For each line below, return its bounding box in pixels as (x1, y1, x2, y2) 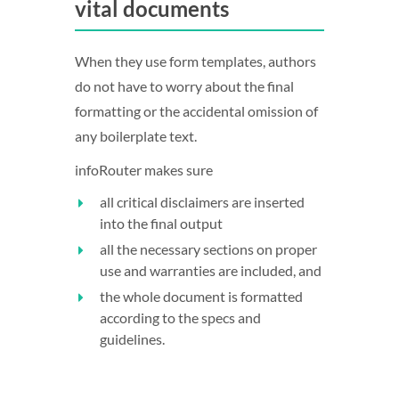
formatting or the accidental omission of (75, 102, 318, 119)
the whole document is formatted (100, 288, 303, 305)
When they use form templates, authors (75, 53, 316, 69)
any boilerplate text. (75, 127, 197, 144)
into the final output (100, 215, 223, 232)
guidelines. (100, 330, 165, 347)
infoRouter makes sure (75, 161, 213, 178)
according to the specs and (100, 309, 261, 326)
